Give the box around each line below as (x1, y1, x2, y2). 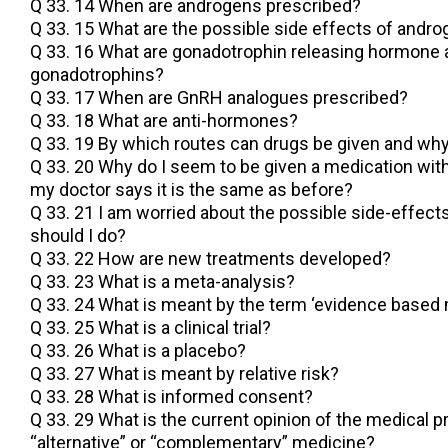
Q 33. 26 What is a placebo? (30, 340, 246, 362)
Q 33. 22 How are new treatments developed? (30, 248, 391, 270)
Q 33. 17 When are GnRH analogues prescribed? (30, 87, 408, 109)
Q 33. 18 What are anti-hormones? (30, 110, 298, 132)
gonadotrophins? (30, 64, 164, 86)
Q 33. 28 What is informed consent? (30, 386, 313, 408)
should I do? (30, 225, 126, 247)
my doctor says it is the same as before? (30, 179, 353, 201)
